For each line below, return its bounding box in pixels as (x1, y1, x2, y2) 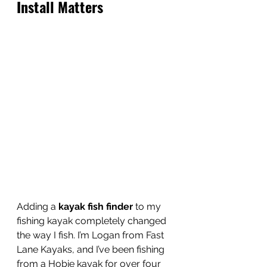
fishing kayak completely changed (17, 215, 169, 227)
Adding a (17, 201, 58, 213)
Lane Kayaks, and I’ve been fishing (17, 244, 167, 256)
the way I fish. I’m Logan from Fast (17, 229, 166, 241)
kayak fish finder (58, 201, 133, 213)
